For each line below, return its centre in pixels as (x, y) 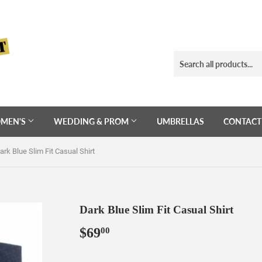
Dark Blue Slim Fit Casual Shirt (156, 210)
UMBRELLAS (180, 121)
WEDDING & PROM (92, 121)
